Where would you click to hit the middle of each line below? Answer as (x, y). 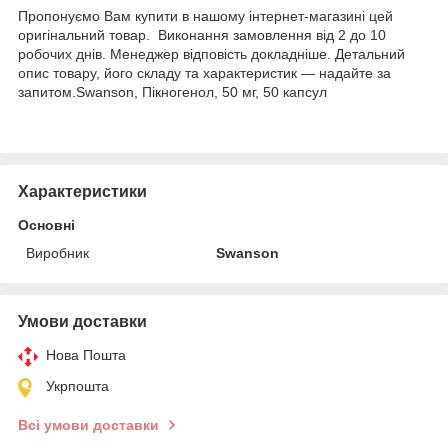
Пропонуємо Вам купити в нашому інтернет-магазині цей (205, 15)
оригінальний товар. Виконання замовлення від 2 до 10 (202, 34)
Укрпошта (77, 385)
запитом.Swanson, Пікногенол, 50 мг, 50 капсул (172, 91)
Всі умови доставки (88, 424)
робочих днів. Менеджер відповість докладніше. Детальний (211, 53)
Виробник (57, 252)
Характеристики (82, 191)
